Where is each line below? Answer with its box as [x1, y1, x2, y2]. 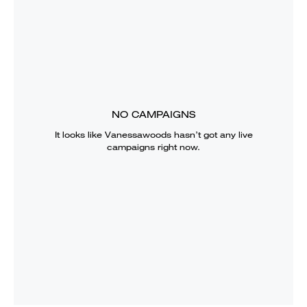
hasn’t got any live [171, 128, 253, 140]
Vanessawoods [104, 128, 171, 140]
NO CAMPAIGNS [112, 108, 195, 121]
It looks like [54, 128, 105, 140]
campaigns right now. [107, 140, 200, 153]
